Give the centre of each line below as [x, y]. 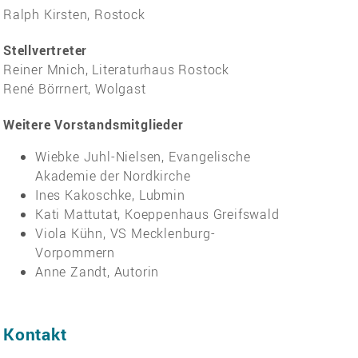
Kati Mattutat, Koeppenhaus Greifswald [157, 214]
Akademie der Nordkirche [113, 175]
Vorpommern [76, 252]
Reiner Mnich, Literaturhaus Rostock [116, 69]
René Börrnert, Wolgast [75, 88]
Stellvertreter [47, 50]
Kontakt [35, 334]
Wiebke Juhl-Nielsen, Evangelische [143, 156]
